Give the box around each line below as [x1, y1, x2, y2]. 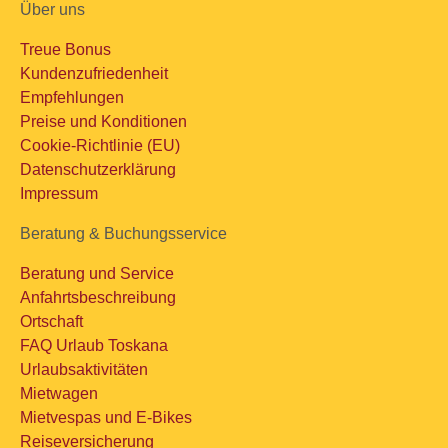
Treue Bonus [20, 41, 111, 58]
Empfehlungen [20, 89, 124, 106]
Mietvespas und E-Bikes [20, 409, 192, 426]
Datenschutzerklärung [20, 161, 176, 178]
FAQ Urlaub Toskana [20, 337, 168, 354]
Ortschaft [20, 313, 83, 330]
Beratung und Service [20, 265, 174, 282]
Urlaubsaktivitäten [20, 361, 148, 378]
